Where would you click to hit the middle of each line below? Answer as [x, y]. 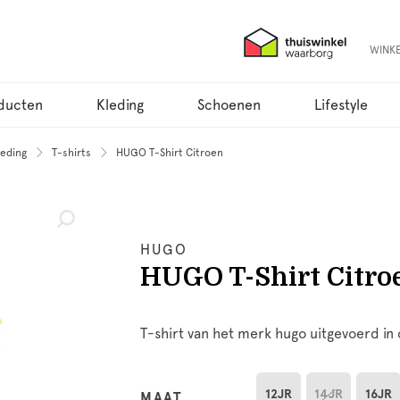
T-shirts [71, 152]
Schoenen [229, 105]
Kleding [120, 105]
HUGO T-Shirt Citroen [170, 152]
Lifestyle [341, 105]
